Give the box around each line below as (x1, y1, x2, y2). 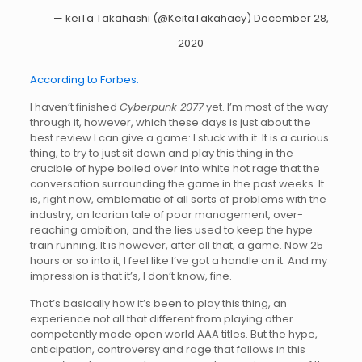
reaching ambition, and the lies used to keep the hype (29, 221, 313, 238)
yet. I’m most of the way (203, 99, 328, 115)
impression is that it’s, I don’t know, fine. (29, 267, 232, 284)
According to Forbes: (29, 71, 139, 87)
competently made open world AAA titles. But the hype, (29, 326, 318, 342)
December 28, (253, 10, 329, 26)
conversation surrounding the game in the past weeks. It (29, 175, 324, 192)
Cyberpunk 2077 (119, 99, 204, 115)
